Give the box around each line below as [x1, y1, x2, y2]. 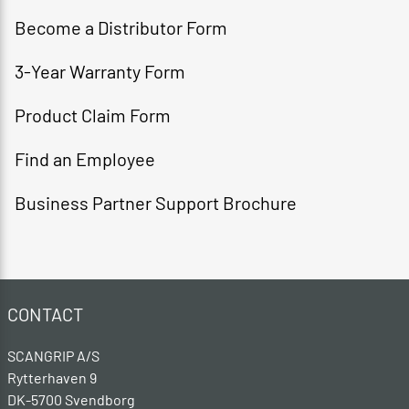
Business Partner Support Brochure [15, 192, 297, 214]
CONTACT [7, 303, 83, 325]
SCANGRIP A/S [7, 347, 100, 364]
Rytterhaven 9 [7, 369, 100, 386]
